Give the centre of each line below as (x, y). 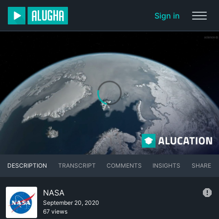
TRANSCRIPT (77, 166)
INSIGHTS (167, 166)
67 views (55, 212)
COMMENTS (124, 166)
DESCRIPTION (27, 166)
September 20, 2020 (71, 203)
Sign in (167, 16)
